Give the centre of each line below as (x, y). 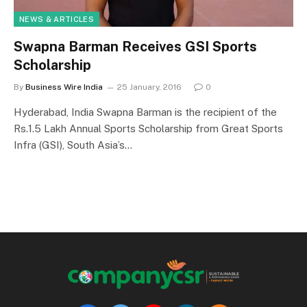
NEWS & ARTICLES (57, 19)
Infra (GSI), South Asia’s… (73, 145)
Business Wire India (64, 87)
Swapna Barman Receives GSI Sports (135, 46)
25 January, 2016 (149, 87)
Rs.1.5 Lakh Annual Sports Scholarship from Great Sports (148, 128)
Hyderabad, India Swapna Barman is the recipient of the (145, 112)
